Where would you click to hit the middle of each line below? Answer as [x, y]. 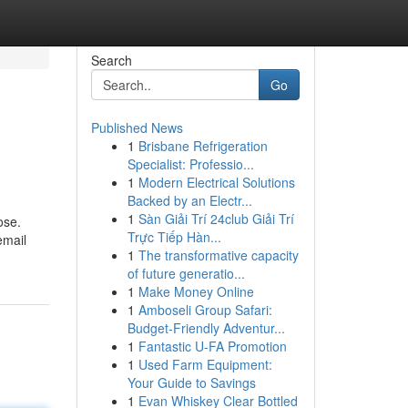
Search [111, 60]
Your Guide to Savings [191, 382]
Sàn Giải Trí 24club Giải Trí [216, 219]
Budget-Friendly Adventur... [206, 328]
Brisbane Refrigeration [203, 146]
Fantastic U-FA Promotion [212, 346]
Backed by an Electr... [189, 200]
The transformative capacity [218, 255]
